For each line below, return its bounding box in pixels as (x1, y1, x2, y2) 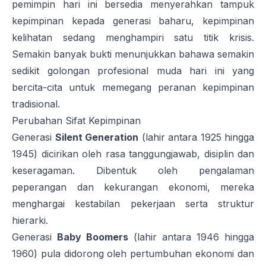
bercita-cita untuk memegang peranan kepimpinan (12, 81, 254, 94)
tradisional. (12, 98, 60, 110)
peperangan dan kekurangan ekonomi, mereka (12, 181, 254, 194)
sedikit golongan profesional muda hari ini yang (12, 65, 254, 77)
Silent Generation (55, 131, 138, 144)
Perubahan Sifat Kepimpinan (12, 115, 141, 127)
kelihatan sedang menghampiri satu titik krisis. (12, 31, 254, 44)
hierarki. (12, 214, 48, 227)
